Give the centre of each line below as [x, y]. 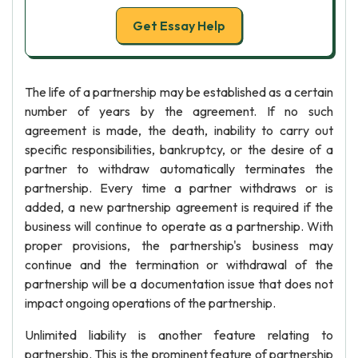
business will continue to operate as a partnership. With [179, 226]
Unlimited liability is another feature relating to [179, 335]
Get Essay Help [179, 26]
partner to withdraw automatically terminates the [179, 169]
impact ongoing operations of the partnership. [150, 303]
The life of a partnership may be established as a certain [179, 92]
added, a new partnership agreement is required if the [179, 207]
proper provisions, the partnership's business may [179, 245]
